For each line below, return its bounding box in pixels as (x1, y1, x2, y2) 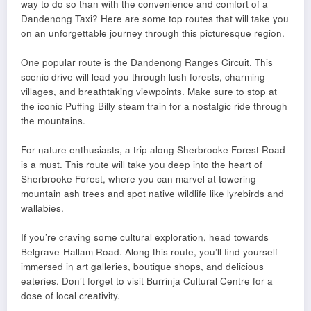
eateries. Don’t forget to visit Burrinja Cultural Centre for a (21, 274, 273, 288)
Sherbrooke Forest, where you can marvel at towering (21, 172, 256, 186)
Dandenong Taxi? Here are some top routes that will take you (21, 12, 289, 26)
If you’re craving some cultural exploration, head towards (21, 230, 269, 244)
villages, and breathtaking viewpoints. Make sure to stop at (21, 85, 277, 99)
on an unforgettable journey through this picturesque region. (21, 26, 285, 40)
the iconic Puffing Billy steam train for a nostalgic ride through (21, 99, 287, 113)
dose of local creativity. (21, 289, 120, 303)
